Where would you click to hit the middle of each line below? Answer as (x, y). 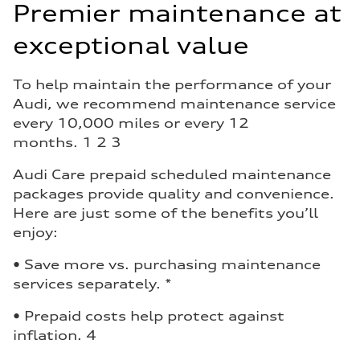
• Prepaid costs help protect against (149, 316)
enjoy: (35, 232)
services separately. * (92, 284)
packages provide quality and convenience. (174, 194)
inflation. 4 (55, 335)
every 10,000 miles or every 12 (131, 123)
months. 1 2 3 (67, 142)
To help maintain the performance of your (172, 84)
